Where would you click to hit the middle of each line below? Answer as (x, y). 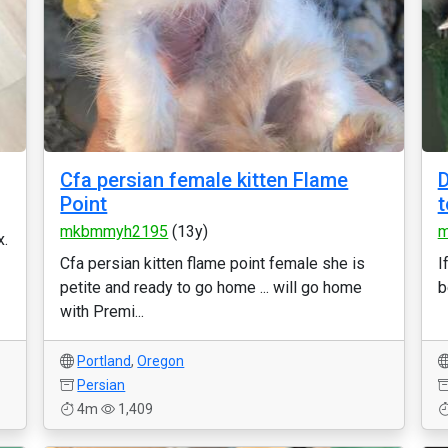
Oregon (161, 361)
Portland (104, 361)
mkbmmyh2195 (114, 231)
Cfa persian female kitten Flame (204, 180)
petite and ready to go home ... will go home (211, 287)
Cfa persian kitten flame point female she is (213, 263)
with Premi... (102, 311)
